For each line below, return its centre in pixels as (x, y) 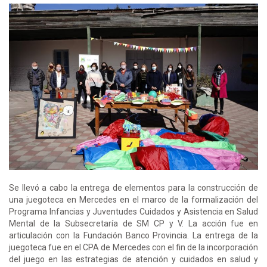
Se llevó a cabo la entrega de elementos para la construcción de (133, 187)
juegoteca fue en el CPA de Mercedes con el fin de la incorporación (133, 247)
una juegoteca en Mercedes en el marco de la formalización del (133, 199)
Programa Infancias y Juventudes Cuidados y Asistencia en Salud (133, 211)
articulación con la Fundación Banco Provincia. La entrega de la (133, 235)
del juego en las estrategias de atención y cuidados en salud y (133, 259)
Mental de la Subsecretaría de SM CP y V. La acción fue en (133, 223)
